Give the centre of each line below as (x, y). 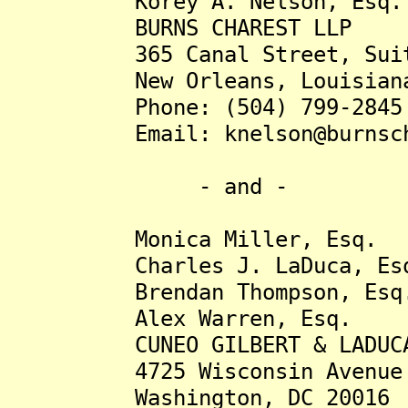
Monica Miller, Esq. (192, 239)
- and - (148, 186)
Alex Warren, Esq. (179, 318)
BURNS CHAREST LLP (179, 28)
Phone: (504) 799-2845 (205, 107)
